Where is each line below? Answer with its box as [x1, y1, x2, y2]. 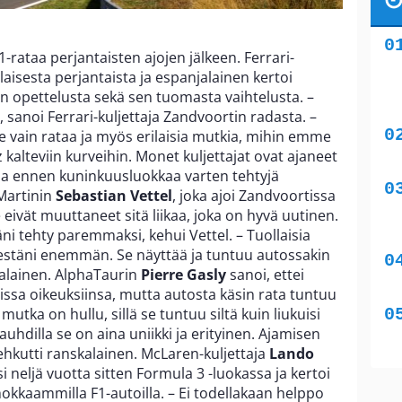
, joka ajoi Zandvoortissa [172, 186, 336, 206]
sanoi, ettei [230, 265, 304, 285]
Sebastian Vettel [56, 186, 172, 206]
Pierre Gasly [141, 265, 230, 285]
